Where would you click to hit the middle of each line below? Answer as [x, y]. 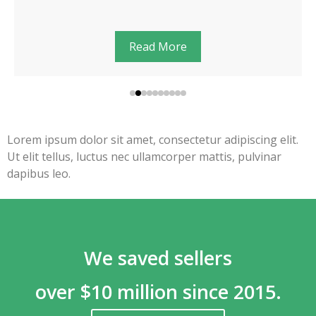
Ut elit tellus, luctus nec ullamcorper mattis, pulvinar [144, 156]
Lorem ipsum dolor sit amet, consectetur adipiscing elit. [153, 139]
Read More [158, 46]
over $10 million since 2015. [158, 292]
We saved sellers [158, 258]
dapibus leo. [39, 173]
